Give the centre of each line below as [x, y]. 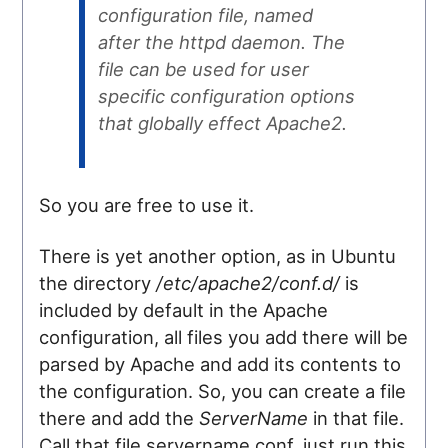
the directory [98, 282]
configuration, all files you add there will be [224, 336]
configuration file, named [205, 15]
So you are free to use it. [147, 204]
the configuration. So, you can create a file [223, 390]
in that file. [356, 417]
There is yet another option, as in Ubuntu [218, 255]
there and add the [119, 417]
